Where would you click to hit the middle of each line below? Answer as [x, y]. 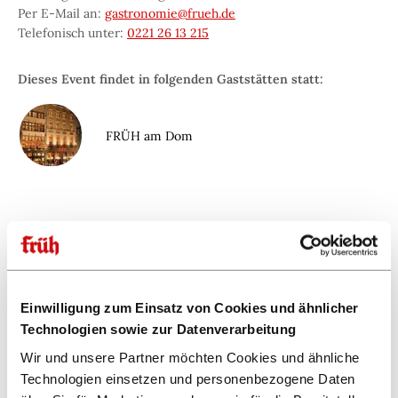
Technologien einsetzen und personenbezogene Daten [188, 378]
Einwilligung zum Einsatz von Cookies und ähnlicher [190, 307]
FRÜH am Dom [149, 136]
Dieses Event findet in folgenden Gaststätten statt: [171, 80]
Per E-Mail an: [61, 14]
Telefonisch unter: [72, 33]
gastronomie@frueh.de [170, 14]
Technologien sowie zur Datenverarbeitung [158, 329]
